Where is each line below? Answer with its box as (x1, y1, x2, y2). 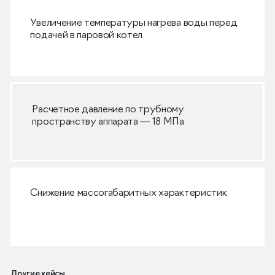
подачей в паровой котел (30, 31, 143, 41)
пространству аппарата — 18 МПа (32, 117, 184, 128)
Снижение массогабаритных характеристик (30, 188, 227, 198)
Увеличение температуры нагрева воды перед (30, 18, 238, 29)
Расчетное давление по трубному (32, 105, 184, 115)
